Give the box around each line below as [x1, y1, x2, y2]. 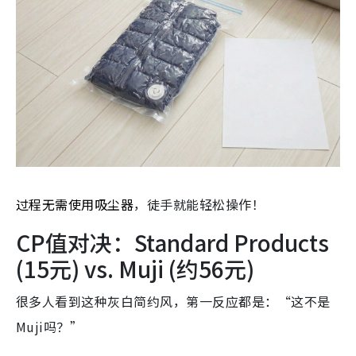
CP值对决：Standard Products [16, 226, 329, 258]
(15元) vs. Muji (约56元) [16, 252, 254, 284]
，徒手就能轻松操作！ [133, 194, 265, 214]
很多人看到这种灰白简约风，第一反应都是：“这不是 [16, 291, 331, 311]
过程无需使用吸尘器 [16, 194, 134, 214]
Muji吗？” [16, 316, 83, 336]
